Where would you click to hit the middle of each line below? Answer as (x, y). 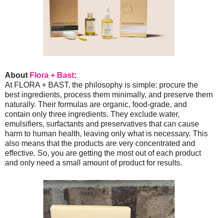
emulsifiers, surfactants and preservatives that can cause (102, 124)
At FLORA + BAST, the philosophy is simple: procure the (101, 85)
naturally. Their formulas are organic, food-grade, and (96, 105)
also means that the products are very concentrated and (100, 144)
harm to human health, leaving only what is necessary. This (106, 134)
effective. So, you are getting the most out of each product (103, 153)
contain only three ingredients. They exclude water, (92, 114)
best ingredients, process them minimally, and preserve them (109, 95)
